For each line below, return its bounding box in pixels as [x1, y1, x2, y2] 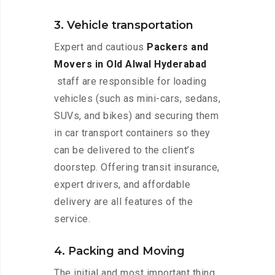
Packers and [147, 41, 209, 53]
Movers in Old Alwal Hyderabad [54, 58, 207, 71]
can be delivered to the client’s [54, 144, 195, 157]
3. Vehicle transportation [54, 18, 193, 33]
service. [54, 213, 90, 225]
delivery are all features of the [54, 196, 193, 208]
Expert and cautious [54, 41, 147, 53]
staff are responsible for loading [54, 76, 206, 88]
